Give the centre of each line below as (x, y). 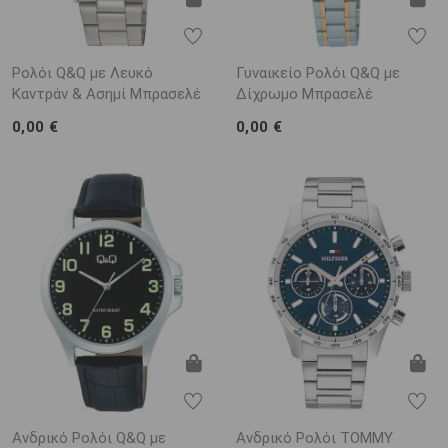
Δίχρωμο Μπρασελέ (304, 93)
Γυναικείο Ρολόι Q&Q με (318, 72)
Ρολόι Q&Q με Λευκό (82, 72)
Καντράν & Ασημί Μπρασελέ (106, 93)
